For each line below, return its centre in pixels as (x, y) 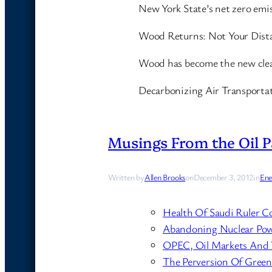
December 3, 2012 (223, 177)
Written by (126, 177)
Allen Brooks (165, 177)
